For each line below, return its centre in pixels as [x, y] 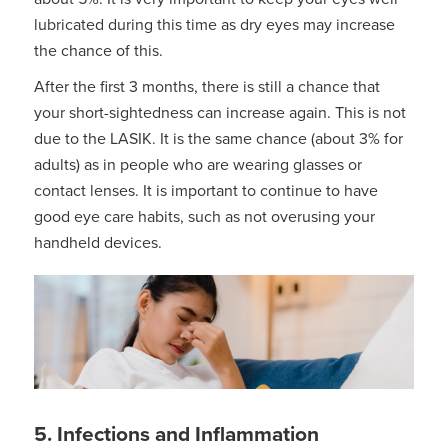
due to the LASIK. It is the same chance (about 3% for [218, 138]
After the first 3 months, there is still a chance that [206, 86]
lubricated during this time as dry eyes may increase [214, 24]
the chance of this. [98, 50]
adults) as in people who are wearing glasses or [197, 164]
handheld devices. [97, 242]
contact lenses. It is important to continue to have [205, 190]
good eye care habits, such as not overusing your [204, 216]
